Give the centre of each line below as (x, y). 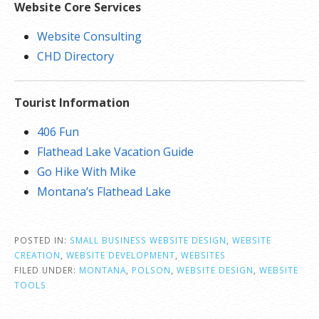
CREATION (37, 255)
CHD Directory (75, 56)
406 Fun (58, 132)
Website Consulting (89, 36)
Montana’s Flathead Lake (104, 192)
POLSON (151, 270)
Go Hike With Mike (87, 172)
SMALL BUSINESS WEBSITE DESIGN (148, 240)
